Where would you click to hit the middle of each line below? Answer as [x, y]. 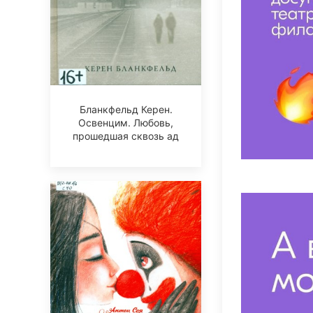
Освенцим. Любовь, [126, 123]
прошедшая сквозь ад [126, 136]
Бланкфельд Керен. [126, 110]
